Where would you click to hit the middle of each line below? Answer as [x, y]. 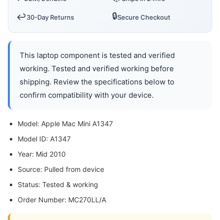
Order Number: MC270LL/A [62, 199]
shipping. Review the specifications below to [97, 82]
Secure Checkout [144, 17]
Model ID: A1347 [44, 138]
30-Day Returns [50, 17]
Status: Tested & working [58, 184]
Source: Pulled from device [61, 169]
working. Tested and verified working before [97, 68]
